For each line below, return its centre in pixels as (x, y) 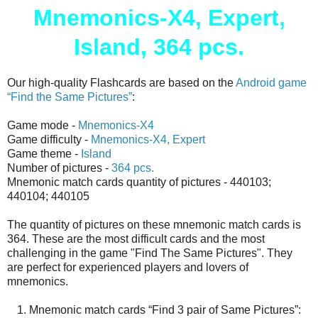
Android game (271, 82)
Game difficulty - (49, 139)
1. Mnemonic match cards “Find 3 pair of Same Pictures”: (159, 309)
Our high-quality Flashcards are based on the (121, 82)
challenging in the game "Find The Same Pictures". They (150, 253)
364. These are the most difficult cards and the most (136, 238)
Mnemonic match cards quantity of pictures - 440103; (139, 182)
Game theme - (44, 153)
